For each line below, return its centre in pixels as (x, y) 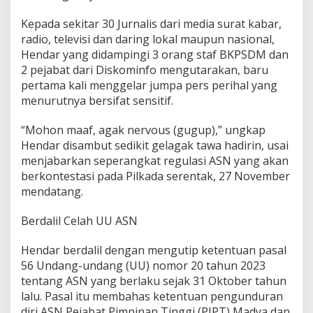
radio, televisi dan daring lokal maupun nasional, (148, 39)
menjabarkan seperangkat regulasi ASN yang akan (155, 160)
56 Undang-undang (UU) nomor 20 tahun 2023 (143, 265)
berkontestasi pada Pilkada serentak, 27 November (155, 176)
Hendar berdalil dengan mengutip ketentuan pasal (154, 250)
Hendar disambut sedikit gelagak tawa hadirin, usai (155, 145)
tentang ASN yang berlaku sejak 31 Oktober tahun (154, 281)
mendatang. (52, 191)
